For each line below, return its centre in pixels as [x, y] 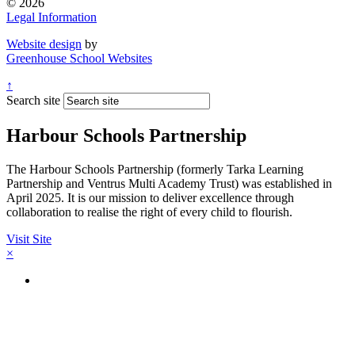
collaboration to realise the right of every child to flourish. [149, 212]
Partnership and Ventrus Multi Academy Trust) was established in [169, 183]
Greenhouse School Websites [79, 58]
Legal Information [52, 17]
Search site [33, 100]
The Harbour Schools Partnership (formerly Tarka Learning [155, 169]
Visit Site [29, 239]
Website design [44, 44]
